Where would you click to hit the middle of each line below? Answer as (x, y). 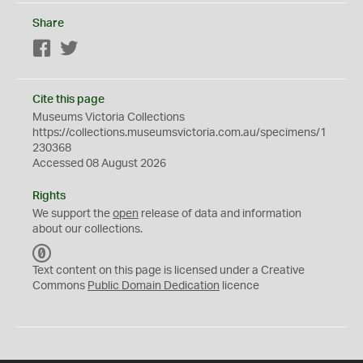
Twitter (96, 49)
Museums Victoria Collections (109, 117)
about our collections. (88, 229)
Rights (49, 196)
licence (239, 286)
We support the (73, 214)
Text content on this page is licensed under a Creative (169, 271)
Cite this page (68, 100)
